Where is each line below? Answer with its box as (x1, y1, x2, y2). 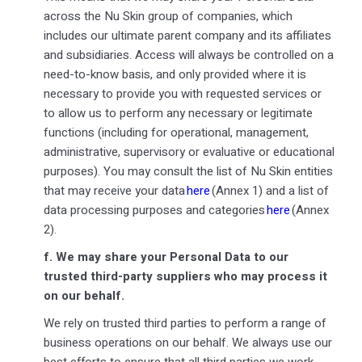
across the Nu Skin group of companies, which (43, 6, 293, 25)
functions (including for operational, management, (43, 123, 309, 141)
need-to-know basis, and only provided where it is (43, 65, 306, 83)
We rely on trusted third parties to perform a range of (43, 314, 326, 332)
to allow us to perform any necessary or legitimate (43, 103, 313, 122)
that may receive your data (43, 181, 187, 200)
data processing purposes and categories (43, 200, 267, 219)
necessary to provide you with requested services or (43, 84, 322, 103)
